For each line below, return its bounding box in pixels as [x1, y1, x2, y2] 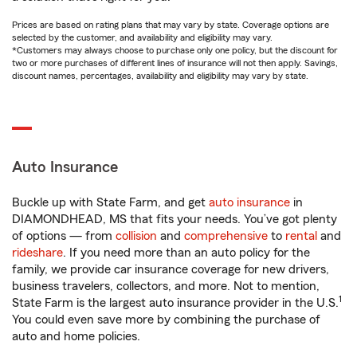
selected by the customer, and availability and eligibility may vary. [12, 33, 273, 42]
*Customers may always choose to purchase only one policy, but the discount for [12, 45, 338, 55]
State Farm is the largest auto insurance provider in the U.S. [12, 296, 339, 309]
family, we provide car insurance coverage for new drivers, [12, 263, 329, 276]
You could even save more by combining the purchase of [12, 313, 320, 326]
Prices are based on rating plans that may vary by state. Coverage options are [12, 20, 329, 29]
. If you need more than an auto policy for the [63, 246, 310, 259]
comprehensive [184, 229, 268, 242]
